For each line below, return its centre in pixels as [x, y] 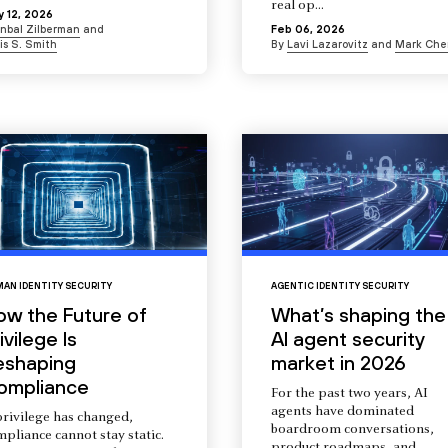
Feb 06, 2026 [307, 29]
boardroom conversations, [352, 430]
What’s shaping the [358, 315]
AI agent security [347, 339]
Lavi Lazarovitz [327, 44]
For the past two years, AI [349, 394]
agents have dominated [342, 412]
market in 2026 [338, 363]
